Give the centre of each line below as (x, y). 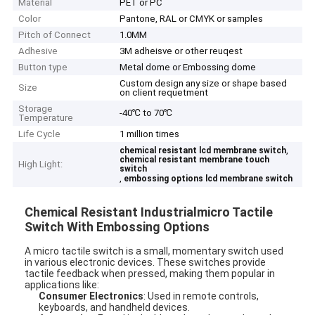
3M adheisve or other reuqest (181, 51)
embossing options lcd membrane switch (208, 179)
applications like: (62, 284)
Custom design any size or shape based (204, 84)
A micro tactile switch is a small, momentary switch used (154, 251)
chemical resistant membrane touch (195, 160)
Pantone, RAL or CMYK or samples (192, 19)
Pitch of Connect (55, 35)
